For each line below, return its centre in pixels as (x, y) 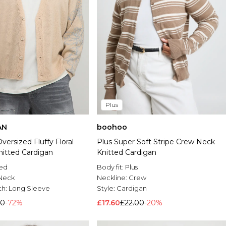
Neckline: (113, 178)
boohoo (112, 127)
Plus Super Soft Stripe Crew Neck (156, 142)
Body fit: (111, 167)
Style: (107, 188)
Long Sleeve (29, 188)
